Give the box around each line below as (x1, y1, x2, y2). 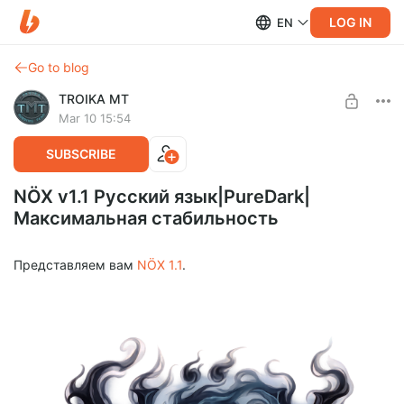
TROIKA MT (59, 91, 129, 106)
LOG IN (329, 14, 372, 30)
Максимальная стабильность (14, 207, 279, 229)
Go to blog (28, 60, 89, 75)
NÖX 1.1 (137, 257, 182, 272)
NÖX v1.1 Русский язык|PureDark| (14, 186, 310, 207)
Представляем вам (14, 257, 137, 272)
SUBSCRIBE (46, 146, 116, 161)
